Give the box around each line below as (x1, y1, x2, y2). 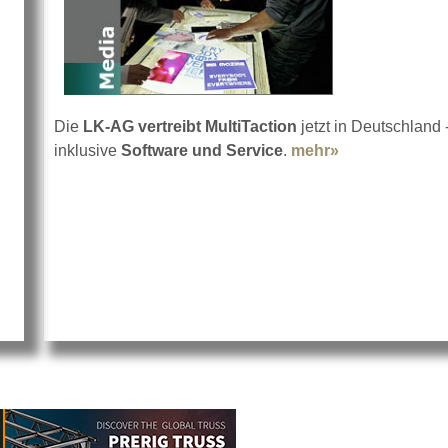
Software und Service (121, 142, 283, 160)
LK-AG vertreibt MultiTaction (83, 118, 297, 136)
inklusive (54, 142, 121, 160)
